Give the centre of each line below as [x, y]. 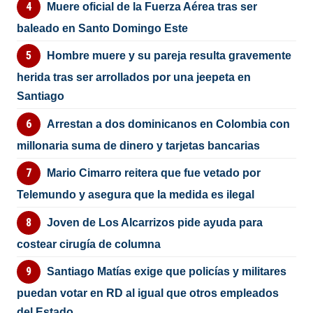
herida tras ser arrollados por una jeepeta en [134, 78]
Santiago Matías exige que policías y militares [166, 272]
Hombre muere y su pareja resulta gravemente [169, 56]
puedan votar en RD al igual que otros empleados [148, 293]
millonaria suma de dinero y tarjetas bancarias [139, 145]
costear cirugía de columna [89, 244]
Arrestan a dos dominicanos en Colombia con [168, 124]
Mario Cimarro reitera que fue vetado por [153, 173]
